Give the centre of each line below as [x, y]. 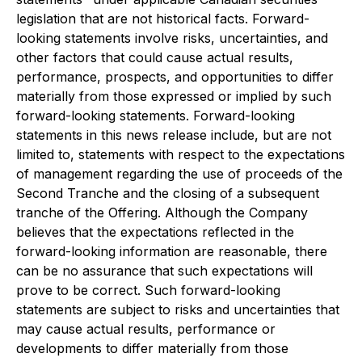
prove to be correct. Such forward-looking [148, 290]
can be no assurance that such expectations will [164, 271]
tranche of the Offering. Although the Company [162, 213]
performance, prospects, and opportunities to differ [175, 77]
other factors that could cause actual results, [155, 57]
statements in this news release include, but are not [174, 135]
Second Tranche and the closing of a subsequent [168, 193]
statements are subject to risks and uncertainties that [178, 309]
